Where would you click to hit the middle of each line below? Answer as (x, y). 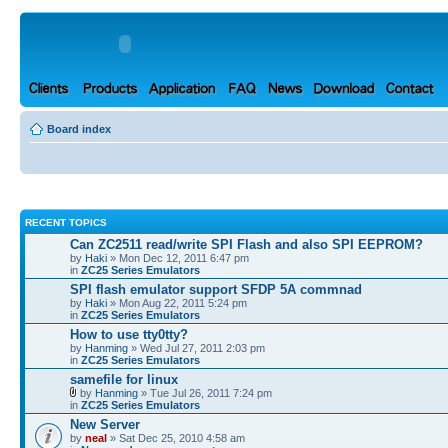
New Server (105, 424)
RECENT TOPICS (66, 222)
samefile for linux (124, 379)
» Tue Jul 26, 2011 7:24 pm (205, 392)
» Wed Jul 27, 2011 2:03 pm (196, 347)
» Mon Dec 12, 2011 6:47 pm (178, 257)
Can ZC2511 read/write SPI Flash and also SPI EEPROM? (246, 244)
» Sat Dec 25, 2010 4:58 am (176, 437)
